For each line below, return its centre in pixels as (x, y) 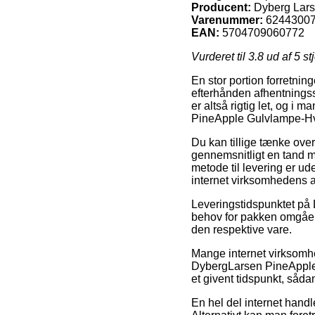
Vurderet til (220, 56)
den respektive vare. (242, 229)
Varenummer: (227, 20)
